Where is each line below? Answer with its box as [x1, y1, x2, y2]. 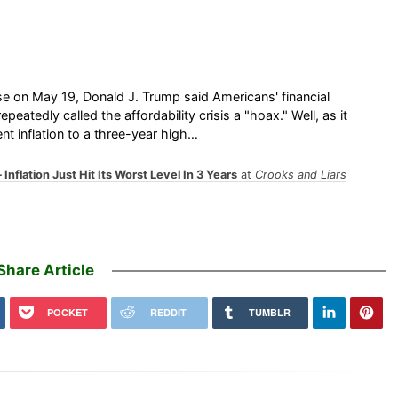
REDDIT [149, 305, 187, 319]
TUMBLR [248, 305, 291, 319]
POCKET [46, 305, 88, 319]
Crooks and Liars [254, 167, 346, 181]
